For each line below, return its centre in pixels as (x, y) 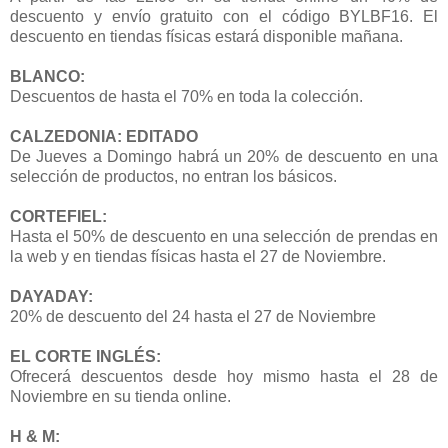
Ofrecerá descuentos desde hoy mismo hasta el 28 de (224, 376)
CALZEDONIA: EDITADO (104, 136)
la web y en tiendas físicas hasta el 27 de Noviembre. (198, 256)
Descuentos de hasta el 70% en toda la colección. (186, 96)
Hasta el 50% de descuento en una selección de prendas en (224, 236)
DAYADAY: (51, 296)
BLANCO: (47, 76)
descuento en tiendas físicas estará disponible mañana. (206, 36)
